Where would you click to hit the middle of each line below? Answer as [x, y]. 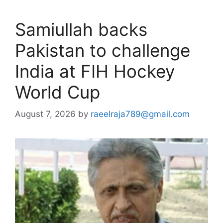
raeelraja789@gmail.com [140, 114]
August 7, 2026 [45, 114]
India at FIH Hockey [95, 71]
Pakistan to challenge [103, 50]
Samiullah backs [81, 29]
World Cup [57, 92]
